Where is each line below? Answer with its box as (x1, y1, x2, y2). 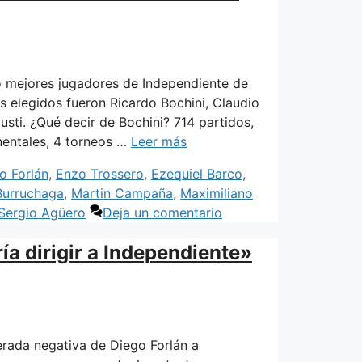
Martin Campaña (71, 184, 173, 201)
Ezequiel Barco (151, 165, 242, 182)
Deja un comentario (103, 204, 222, 221)
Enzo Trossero (56, 165, 144, 182)
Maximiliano (180, 184, 253, 201)
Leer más (131, 133, 187, 149)
